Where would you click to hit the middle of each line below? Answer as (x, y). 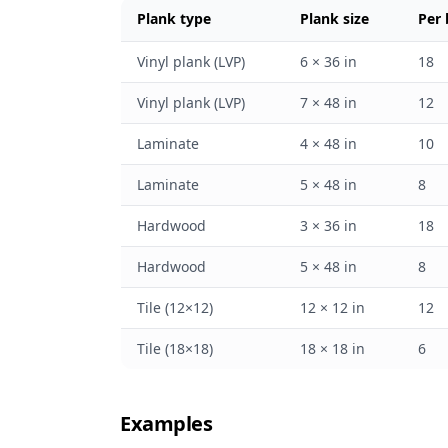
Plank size (334, 18)
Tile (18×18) (175, 348)
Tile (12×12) (175, 307)
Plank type (174, 18)
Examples (166, 423)
